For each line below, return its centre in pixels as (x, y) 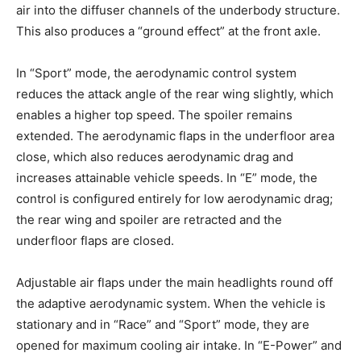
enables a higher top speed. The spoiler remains (154, 115)
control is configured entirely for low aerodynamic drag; (174, 199)
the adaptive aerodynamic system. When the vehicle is (171, 303)
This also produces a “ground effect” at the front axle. (168, 31)
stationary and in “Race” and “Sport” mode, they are (163, 324)
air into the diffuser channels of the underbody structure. (178, 10)
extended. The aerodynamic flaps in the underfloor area (175, 136)
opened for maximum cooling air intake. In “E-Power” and (179, 345)
